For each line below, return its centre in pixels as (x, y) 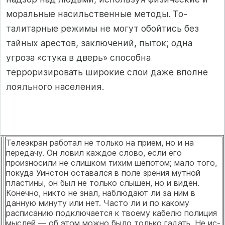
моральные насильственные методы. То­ (97, 14)
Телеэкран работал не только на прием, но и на (100, 142)
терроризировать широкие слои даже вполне (107, 72)
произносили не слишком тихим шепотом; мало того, (111, 162)
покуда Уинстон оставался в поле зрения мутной (103, 173)
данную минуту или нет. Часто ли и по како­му (98, 203)
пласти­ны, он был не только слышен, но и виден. (103, 183)
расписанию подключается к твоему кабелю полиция (111, 213)
